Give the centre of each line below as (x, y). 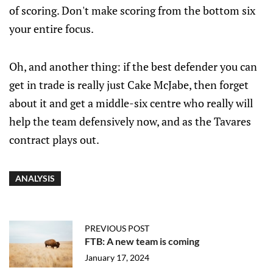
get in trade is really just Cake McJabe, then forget (129, 85)
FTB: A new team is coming (142, 241)
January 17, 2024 (117, 258)
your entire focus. (51, 29)
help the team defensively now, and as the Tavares (130, 122)
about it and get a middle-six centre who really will (131, 103)
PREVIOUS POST (117, 229)
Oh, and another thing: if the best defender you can (133, 67)
